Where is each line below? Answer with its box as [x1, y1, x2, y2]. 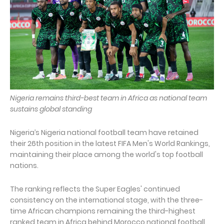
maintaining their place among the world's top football [10, 149, 203, 160]
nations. [10, 160, 40, 171]
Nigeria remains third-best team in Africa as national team [10, 93, 207, 103]
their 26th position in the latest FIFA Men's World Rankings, [10, 138, 210, 149]
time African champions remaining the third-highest [10, 206, 195, 216]
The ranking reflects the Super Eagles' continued [10, 184, 180, 194]
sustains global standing [10, 104, 92, 114]
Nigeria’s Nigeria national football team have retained [10, 127, 198, 138]
